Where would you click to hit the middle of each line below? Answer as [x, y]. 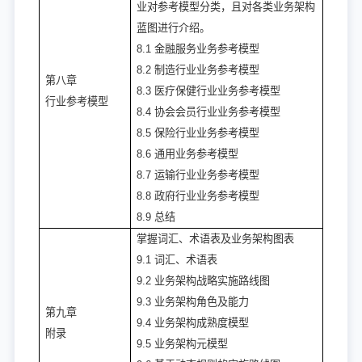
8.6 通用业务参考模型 [187, 154]
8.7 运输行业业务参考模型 [198, 175]
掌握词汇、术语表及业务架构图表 [215, 239]
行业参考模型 [77, 102]
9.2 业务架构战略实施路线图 [203, 281]
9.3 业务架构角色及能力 [193, 302]
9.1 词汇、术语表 [177, 260]
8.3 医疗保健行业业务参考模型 [208, 91]
